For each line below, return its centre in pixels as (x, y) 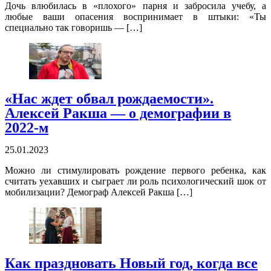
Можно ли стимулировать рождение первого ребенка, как (135, 171)
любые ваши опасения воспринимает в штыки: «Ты (135, 17)
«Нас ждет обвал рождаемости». (109, 99)
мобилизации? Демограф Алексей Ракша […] (99, 192)
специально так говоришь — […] (73, 28)
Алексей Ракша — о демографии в (118, 113)
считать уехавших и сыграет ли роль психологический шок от (135, 181)
